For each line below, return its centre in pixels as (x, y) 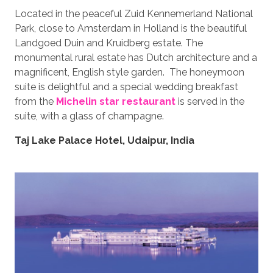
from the (35, 101)
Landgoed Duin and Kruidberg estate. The (109, 43)
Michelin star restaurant (116, 101)
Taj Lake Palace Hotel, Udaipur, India (105, 140)
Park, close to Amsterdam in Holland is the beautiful (131, 28)
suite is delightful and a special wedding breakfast (126, 87)
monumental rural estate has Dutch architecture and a (136, 57)
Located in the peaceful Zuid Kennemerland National (134, 13)
